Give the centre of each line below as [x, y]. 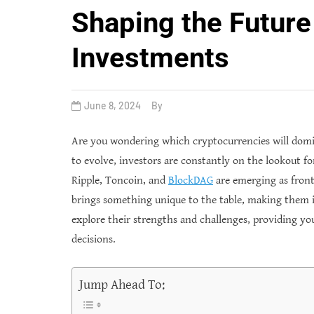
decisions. [94, 239]
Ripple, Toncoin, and [120, 180]
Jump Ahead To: [122, 284]
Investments [150, 58]
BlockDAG [191, 180]
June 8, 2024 [112, 105]
